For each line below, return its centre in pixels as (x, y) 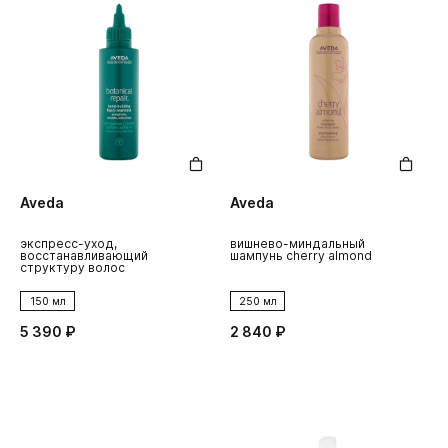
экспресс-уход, (68, 243)
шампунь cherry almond (301, 255)
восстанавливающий (84, 255)
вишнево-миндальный (297, 243)
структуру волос (72, 267)
